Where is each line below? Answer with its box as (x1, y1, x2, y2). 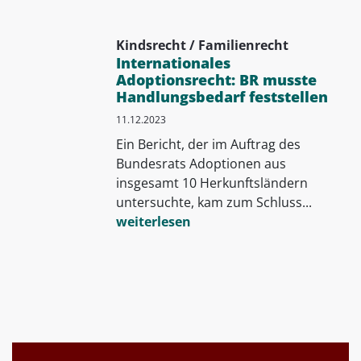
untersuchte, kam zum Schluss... (115, 193, 312, 211)
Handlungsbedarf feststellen (115, 86, 328, 106)
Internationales (115, 52, 230, 73)
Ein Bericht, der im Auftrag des (115, 135, 301, 153)
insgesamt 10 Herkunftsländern (115, 173, 308, 192)
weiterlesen (115, 212, 191, 230)
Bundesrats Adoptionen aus (115, 154, 286, 172)
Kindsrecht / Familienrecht (115, 35, 288, 54)
